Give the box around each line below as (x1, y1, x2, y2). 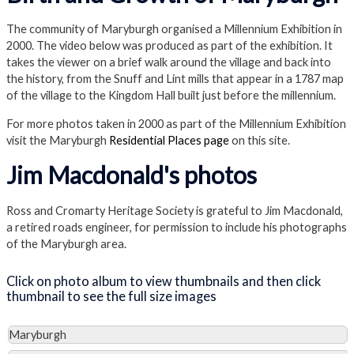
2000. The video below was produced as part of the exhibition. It (6, 39, 333, 53)
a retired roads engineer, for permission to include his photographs (6, 220, 347, 234)
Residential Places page (109, 133, 229, 147)
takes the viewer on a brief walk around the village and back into (6, 55, 331, 70)
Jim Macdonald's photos (6, 160, 257, 190)
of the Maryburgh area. (6, 236, 126, 250)
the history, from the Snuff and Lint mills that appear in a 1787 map (6, 72, 344, 86)
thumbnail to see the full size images (6, 288, 219, 304)
